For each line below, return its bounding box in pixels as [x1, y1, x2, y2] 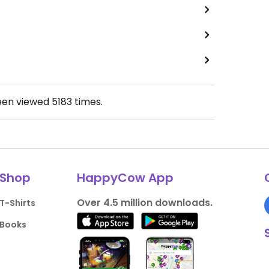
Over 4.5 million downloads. [76, 196, 213, 210]
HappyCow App [76, 169, 174, 186]
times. [71, 95, 103, 109]
